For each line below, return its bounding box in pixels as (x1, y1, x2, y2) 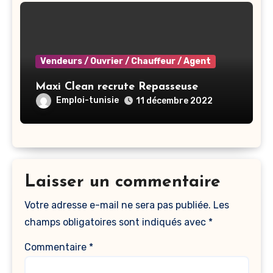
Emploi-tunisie (56, 95, 119, 106)
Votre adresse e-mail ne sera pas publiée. (24, 199, 211, 211)
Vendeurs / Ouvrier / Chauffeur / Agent (40, 55, 211, 66)
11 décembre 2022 (136, 95, 213, 106)
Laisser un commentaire (24, 173, 221, 191)
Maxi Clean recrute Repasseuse (35, 80, 198, 93)
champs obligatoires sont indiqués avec (24, 216, 208, 229)
